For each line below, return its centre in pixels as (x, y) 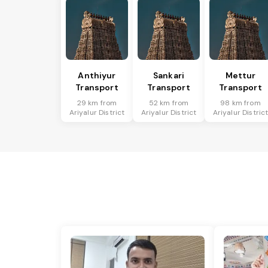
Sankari (169, 76)
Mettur (240, 76)
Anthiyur (97, 76)
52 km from (169, 103)
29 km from (97, 103)
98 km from (240, 103)
